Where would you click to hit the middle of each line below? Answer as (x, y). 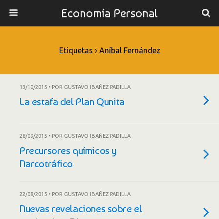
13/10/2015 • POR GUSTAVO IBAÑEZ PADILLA (75, 87)
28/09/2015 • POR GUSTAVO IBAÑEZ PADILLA (75, 136)
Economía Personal (109, 13)
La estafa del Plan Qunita (72, 101)
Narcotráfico (46, 164)
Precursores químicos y (68, 150)
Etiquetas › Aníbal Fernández (109, 50)
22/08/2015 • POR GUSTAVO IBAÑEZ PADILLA (75, 194)
